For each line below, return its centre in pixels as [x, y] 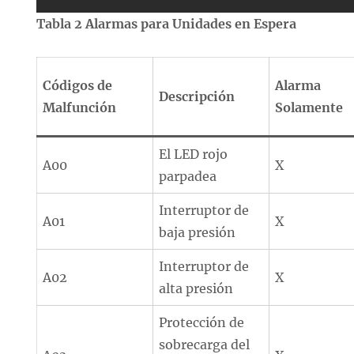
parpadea [188, 176]
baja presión [198, 232]
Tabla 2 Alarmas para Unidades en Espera [167, 24]
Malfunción [80, 107]
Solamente [309, 107]
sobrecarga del [205, 345]
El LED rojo [194, 154]
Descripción [197, 96]
